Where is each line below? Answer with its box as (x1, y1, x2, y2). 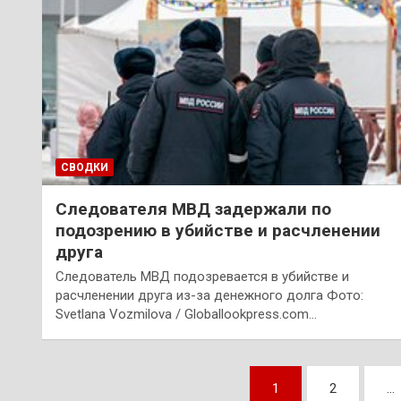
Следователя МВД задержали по (55, 198, 331, 219)
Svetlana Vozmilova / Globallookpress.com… (55, 305, 317, 322)
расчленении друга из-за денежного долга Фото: (55, 286, 363, 303)
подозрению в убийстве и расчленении (55, 219, 380, 241)
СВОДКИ (61, 160, 108, 174)
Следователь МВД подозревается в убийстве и (55, 268, 349, 285)
